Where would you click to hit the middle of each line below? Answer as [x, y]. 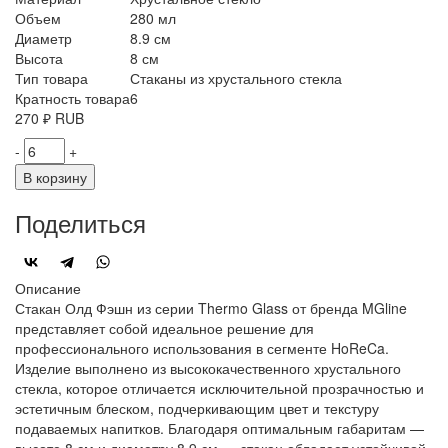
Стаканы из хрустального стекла [236, 78]
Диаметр [43, 38]
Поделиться [80, 223]
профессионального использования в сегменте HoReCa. [202, 348]
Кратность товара [72, 98]
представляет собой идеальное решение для [164, 328]
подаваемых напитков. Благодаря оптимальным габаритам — [219, 428]
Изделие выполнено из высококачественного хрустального [208, 368]
